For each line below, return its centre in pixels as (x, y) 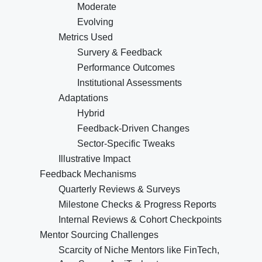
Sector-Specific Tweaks (126, 144)
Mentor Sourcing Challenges (99, 235)
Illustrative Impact (94, 159)
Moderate (97, 7)
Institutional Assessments (130, 83)
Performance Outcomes (126, 68)
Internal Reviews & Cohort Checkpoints (140, 220)
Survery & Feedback (120, 53)
